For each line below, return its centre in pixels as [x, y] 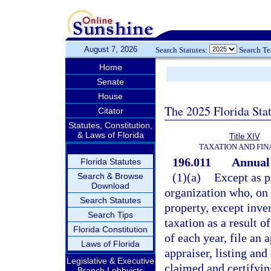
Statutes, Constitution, [110, 125]
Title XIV [244, 136]
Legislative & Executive [110, 261]
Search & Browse [110, 176]
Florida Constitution [110, 229]
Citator [110, 111]
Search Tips [110, 215]
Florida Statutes [110, 162]
